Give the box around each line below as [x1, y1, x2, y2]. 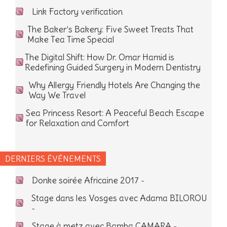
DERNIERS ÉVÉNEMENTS [5, 154, 101, 164]
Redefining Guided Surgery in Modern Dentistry [25, 62, 201, 73]
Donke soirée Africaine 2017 [32, 175, 139, 186]
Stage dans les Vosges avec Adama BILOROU [31, 193, 207, 204]
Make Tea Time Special [27, 34, 114, 45]
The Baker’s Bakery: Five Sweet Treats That [27, 24, 194, 35]
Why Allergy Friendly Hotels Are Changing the [28, 80, 200, 91]
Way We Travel [28, 90, 86, 101]
